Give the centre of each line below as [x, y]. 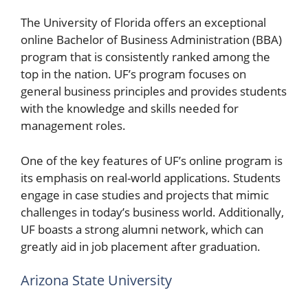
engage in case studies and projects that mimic [145, 195]
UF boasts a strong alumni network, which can [142, 229]
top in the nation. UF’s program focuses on [133, 74]
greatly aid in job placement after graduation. [141, 246]
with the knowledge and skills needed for [130, 108]
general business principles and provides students [154, 91]
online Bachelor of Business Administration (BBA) [151, 40]
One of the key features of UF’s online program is [152, 160]
